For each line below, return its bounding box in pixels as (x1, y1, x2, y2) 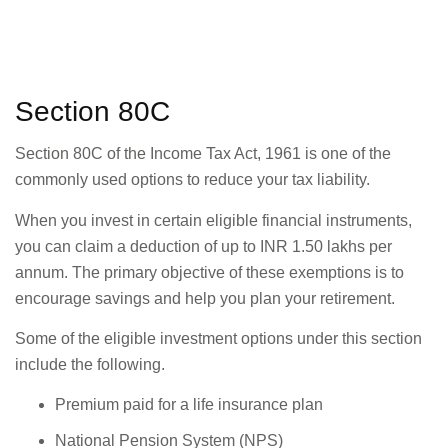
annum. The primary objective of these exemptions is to (15, 263, 404, 281)
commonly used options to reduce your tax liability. (15, 171, 370, 189)
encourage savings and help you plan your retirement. (15, 289, 395, 307)
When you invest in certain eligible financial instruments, (15, 211, 412, 229)
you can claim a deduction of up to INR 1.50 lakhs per (15, 237, 392, 255)
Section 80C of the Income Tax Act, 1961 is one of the (15, 145, 391, 163)
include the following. (15, 355, 165, 373)
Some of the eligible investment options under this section (15, 329, 422, 347)
